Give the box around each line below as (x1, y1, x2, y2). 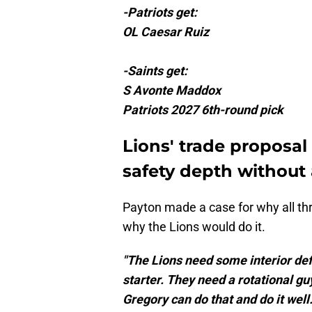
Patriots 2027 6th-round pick (123, 102, 283, 118)
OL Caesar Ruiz (123, 24, 209, 40)
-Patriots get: (123, 5, 197, 20)
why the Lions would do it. (123, 219, 265, 235)
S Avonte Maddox (123, 83, 221, 98)
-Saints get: (123, 63, 187, 79)
